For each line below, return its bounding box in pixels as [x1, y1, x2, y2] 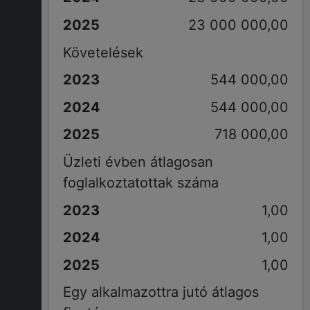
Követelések [62, 44, 143, 61]
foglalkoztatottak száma [62, 174, 219, 191]
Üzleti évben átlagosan [62, 153, 213, 170]
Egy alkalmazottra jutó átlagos [62, 284, 259, 301]
